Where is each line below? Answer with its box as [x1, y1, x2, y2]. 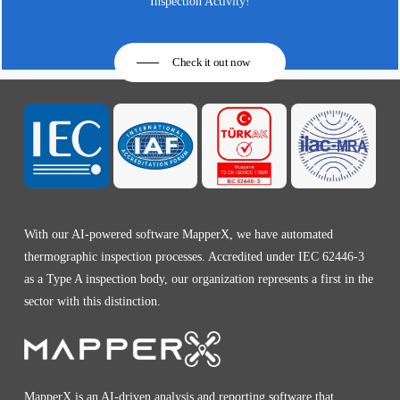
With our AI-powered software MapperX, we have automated [23, 227, 333, 241]
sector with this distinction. [23, 294, 161, 308]
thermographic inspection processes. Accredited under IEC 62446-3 [23, 249, 364, 263]
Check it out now [172, 55, 250, 69]
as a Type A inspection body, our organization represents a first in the [23, 271, 373, 286]
